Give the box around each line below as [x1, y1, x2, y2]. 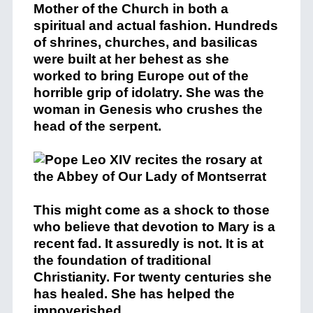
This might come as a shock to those [33, 203, 270, 218]
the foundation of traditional [33, 253, 211, 268]
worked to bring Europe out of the [33, 68, 249, 84]
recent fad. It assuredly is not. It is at [33, 236, 263, 252]
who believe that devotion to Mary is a [33, 219, 275, 235]
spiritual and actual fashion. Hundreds [33, 18, 278, 34]
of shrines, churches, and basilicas [33, 35, 258, 50]
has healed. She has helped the [33, 286, 235, 302]
